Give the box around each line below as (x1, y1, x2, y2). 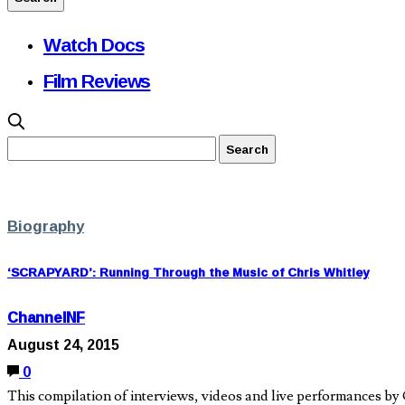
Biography (7, 211, 84, 240)
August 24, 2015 (7, 331, 119, 359)
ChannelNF (7, 304, 85, 332)
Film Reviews (43, 62, 151, 99)
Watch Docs (43, 26, 145, 62)
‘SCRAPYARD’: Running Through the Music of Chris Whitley (7, 260, 369, 285)
